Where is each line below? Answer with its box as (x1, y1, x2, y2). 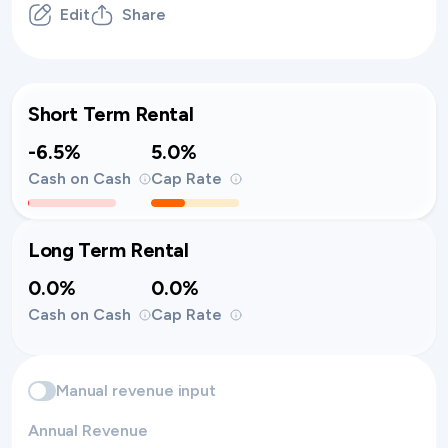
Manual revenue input (56, 381, 216, 400)
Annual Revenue (28, 421, 148, 440)
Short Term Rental (28, 102, 194, 126)
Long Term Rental (28, 238, 189, 262)
